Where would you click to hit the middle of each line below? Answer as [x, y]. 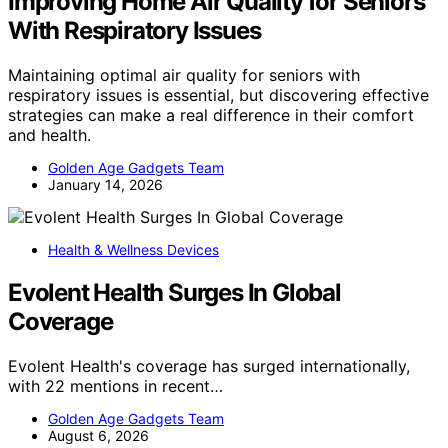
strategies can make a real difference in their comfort [211, 115]
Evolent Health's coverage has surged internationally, [209, 366]
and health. [49, 135]
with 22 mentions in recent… [115, 386]
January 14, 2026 [105, 185]
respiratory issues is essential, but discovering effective [218, 95]
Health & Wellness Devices [133, 250]
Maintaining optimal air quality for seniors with [184, 75]
